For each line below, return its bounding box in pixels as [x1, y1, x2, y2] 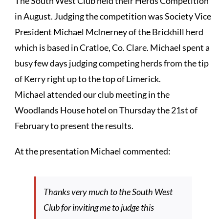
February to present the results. [14, 120, 133, 131]
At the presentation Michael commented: [14, 146, 171, 156]
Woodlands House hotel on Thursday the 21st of [14, 105, 197, 115]
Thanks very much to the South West [43, 186, 173, 197]
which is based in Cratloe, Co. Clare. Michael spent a [14, 42, 210, 53]
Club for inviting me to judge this [43, 202, 154, 213]
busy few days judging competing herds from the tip [14, 58, 209, 68]
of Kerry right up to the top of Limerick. [14, 73, 161, 84]
